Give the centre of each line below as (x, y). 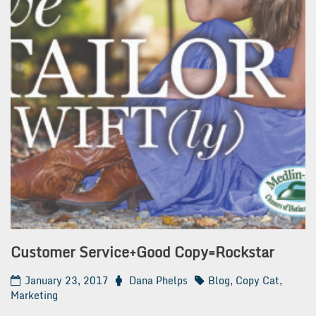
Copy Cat (257, 280)
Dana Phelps (158, 280)
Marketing (34, 295)
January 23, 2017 (67, 280)
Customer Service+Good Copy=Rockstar (142, 253)
